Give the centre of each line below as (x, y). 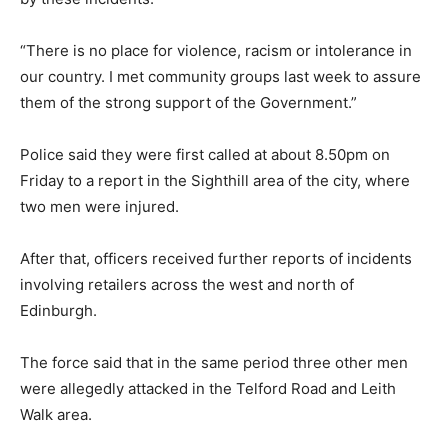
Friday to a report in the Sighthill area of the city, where (215, 180)
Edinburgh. (58, 310)
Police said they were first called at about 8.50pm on (205, 154)
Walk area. (56, 414)
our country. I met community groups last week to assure (220, 76)
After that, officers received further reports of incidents (216, 258)
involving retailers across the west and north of (187, 284)
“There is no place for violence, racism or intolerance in (216, 50)
